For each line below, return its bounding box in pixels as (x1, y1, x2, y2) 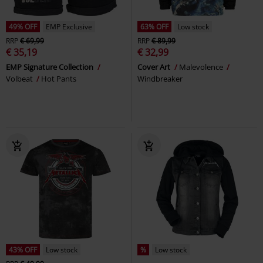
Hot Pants (41, 73, 76, 84)
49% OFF (9, 21, 37, 32)
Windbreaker (137, 73, 183, 84)
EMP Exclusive (46, 21, 92, 32)
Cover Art (137, 61, 172, 72)
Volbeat (6, 73, 35, 84)
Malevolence (179, 61, 225, 72)
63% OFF (140, 21, 168, 32)
